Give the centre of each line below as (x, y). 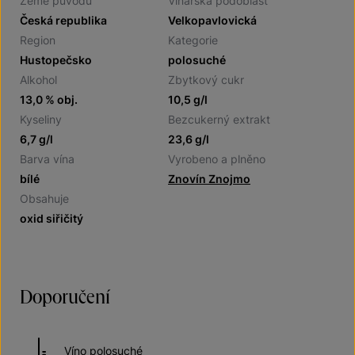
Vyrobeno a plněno (217, 159)
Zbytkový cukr (206, 80)
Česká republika (63, 20)
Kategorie (193, 40)
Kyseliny (41, 119)
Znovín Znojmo (209, 179)
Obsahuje (44, 198)
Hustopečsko (56, 60)
